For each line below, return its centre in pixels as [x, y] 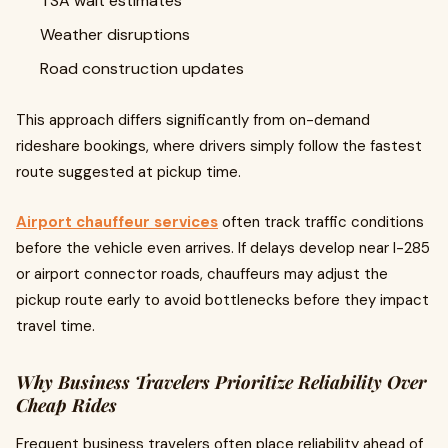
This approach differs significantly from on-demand [193, 120]
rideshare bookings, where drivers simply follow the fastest [219, 146]
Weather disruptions [115, 34]
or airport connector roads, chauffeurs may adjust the [202, 274]
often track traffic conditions [321, 222]
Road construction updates [142, 68]
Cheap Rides [66, 405]
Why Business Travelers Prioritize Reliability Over [221, 382]
